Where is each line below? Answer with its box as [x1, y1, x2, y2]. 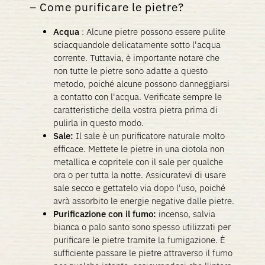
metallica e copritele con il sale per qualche [53, 156, 223, 167]
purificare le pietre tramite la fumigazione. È [53, 234, 225, 245]
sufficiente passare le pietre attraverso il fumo [53, 247, 232, 258]
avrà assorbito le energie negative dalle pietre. [53, 195, 234, 206]
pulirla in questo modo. [53, 117, 144, 128]
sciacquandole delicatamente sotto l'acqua [53, 39, 221, 50]
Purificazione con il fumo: [53, 208, 159, 219]
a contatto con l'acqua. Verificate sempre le [53, 91, 222, 102]
